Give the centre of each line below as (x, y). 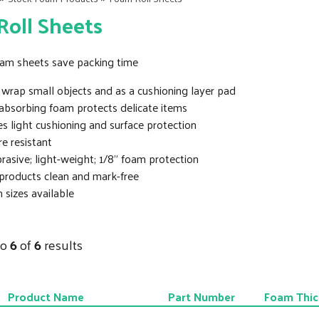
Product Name (46, 297)
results (62, 245)
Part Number (201, 297)
